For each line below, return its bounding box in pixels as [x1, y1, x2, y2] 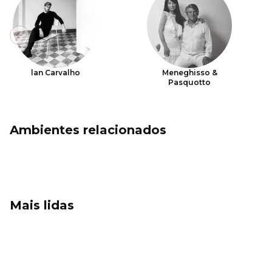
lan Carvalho [30, 68, 80, 77]
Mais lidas [10, 198, 74, 212]
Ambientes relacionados [10, 123, 166, 137]
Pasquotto [168, 78, 211, 87]
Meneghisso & [161, 68, 217, 77]
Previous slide [18, 35, 83, 46]
